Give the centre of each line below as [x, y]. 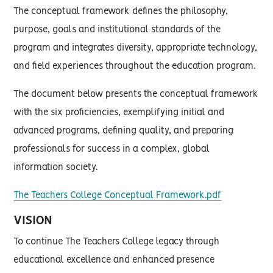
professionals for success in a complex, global [112, 149]
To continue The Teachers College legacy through [117, 242]
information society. [56, 168]
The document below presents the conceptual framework [136, 94]
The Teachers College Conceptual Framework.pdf [118, 196]
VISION [33, 221]
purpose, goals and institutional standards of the [117, 30]
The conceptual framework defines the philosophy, [121, 12]
